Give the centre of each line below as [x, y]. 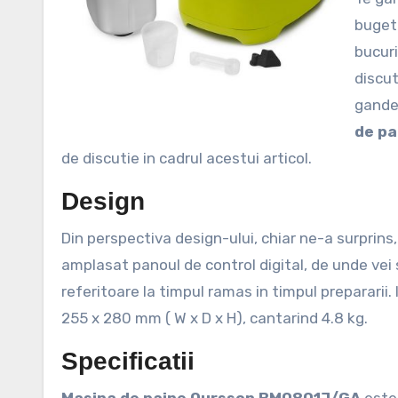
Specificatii [128, 361]
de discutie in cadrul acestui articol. [187, 158]
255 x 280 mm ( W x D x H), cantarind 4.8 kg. [215, 318]
